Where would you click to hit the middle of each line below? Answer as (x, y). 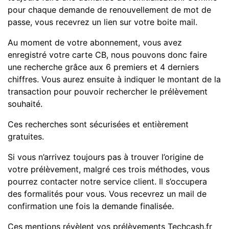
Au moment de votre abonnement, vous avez (95, 43)
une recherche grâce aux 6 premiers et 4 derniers (103, 67)
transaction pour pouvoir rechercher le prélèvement (108, 92)
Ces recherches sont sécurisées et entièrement (98, 124)
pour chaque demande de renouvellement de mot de (109, 10)
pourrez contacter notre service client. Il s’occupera (107, 182)
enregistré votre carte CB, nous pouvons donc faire (107, 55)
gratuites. (26, 137)
